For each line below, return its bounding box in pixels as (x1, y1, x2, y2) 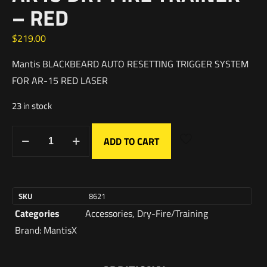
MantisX (44, 223, 77, 237)
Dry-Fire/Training (137, 206, 208, 221)
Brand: (15, 223, 44, 237)
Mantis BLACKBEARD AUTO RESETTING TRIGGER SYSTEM (12, 57, 249, 71)
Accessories (85, 206, 132, 221)
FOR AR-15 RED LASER (12, 73, 108, 88)
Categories (15, 206, 60, 221)
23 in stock (12, 99, 52, 113)
